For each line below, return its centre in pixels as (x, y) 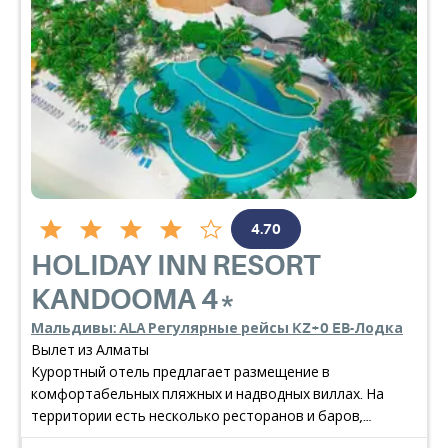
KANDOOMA (113, 300)
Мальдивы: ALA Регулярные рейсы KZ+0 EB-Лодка (217, 328)
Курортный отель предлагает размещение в (180, 372)
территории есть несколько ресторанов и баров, (197, 416)
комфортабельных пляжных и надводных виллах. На (207, 394)
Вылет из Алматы (90, 350)
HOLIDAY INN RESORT (175, 266)
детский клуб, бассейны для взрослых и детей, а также (214, 438)
